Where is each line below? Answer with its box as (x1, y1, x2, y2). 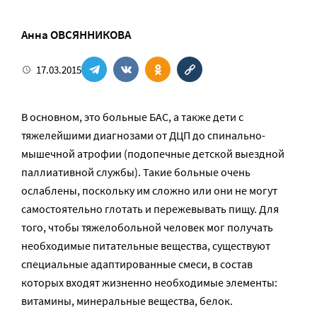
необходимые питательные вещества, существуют (21, 238, 270, 253)
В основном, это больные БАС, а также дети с (21, 110, 243, 124)
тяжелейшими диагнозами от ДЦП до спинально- (21, 128, 265, 142)
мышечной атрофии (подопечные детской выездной (21, 146, 284, 161)
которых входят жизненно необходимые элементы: (21, 275, 277, 289)
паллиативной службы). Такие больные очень (21, 165, 250, 179)
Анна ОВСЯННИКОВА (21, 27, 131, 42)
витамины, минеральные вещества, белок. (21, 294, 233, 308)
